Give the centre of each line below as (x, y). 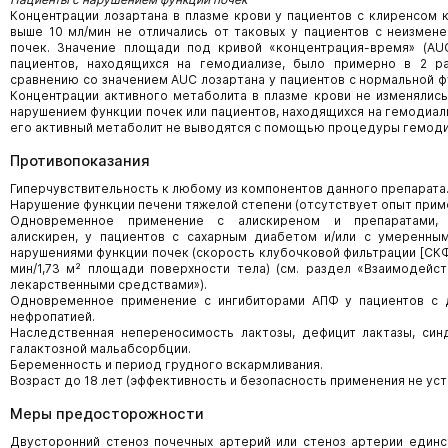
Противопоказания (80, 160)
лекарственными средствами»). (108, 284)
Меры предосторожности (107, 413)
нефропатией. (52, 316)
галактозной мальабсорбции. (100, 348)
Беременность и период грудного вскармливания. (166, 364)
